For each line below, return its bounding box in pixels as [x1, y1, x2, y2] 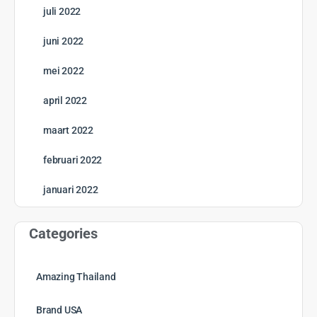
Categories [29, 225, 98, 243]
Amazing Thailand [36, 271, 116, 283]
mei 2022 [43, 65, 84, 77]
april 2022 [43, 95, 87, 107]
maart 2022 [43, 125, 93, 137]
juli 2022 [43, 6, 81, 18]
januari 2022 [43, 184, 98, 196]
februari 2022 [43, 154, 103, 166]
